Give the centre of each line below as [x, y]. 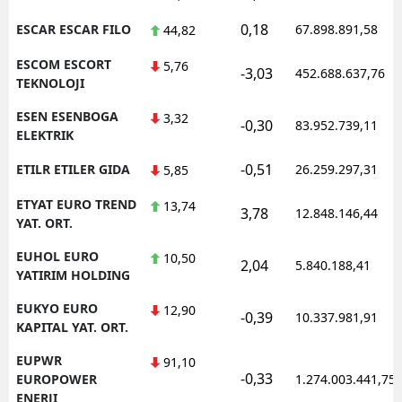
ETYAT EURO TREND [76, 204]
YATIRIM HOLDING [73, 275]
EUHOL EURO [57, 256]
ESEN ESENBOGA [67, 116]
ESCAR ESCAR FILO [74, 29]
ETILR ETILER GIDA [73, 169]
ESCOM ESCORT [64, 64]
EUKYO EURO [57, 308]
